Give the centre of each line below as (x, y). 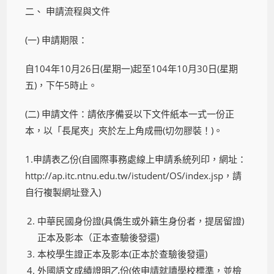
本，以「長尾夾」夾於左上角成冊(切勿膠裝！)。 (124, 130)
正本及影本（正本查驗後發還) (98, 237)
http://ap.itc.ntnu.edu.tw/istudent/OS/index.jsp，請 (134, 175)
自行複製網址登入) (63, 192)
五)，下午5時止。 (61, 85)
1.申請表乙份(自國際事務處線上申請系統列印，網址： (136, 159)
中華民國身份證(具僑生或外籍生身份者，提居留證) (141, 220)
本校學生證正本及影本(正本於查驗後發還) (123, 254)
